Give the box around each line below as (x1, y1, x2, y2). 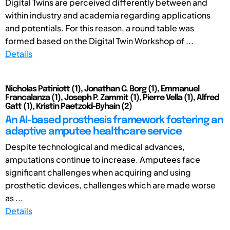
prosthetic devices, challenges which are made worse (5, 179, 216, 190)
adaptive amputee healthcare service (5, 126, 182, 137)
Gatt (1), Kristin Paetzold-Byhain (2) (5, 102, 132, 111)
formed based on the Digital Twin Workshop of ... (5, 35, 194, 46)
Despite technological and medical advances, (5, 141, 185, 152)
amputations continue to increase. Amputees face (5, 154, 200, 165)
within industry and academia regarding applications (5, 9, 210, 21)
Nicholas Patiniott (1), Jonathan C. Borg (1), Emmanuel (5, 84, 199, 93)
